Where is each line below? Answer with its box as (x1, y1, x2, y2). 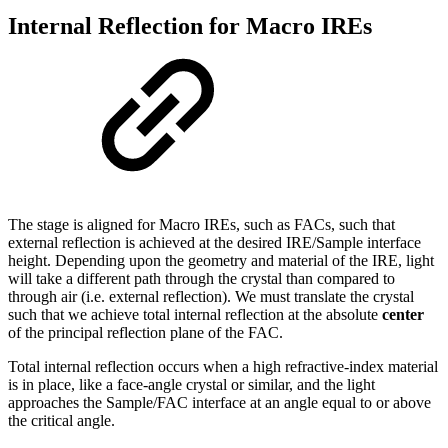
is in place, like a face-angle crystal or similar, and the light (8, 376, 375, 394)
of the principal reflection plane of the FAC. (8, 324, 283, 342)
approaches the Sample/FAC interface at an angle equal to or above (8, 394, 431, 412)
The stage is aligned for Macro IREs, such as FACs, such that (8, 216, 395, 234)
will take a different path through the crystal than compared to (8, 270, 395, 288)
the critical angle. (8, 412, 115, 430)
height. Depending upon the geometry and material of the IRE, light (8, 252, 434, 270)
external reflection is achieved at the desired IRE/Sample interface (8, 234, 421, 252)
